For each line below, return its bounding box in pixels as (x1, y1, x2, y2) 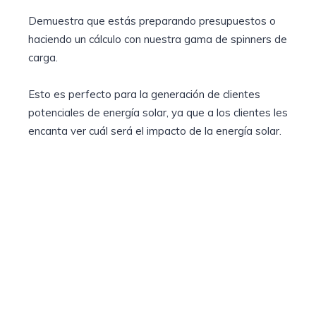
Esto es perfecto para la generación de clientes (28, 87, 260, 102)
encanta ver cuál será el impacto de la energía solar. (28, 124, 281, 138)
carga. (28, 51, 58, 65)
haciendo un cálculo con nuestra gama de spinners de (28, 32, 287, 47)
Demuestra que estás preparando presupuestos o (28, 14, 276, 28)
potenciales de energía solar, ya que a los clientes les (28, 106, 288, 120)
